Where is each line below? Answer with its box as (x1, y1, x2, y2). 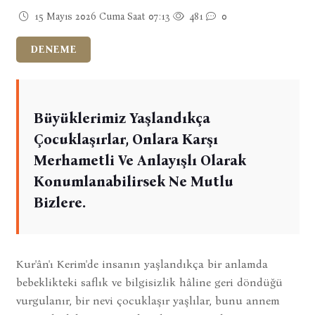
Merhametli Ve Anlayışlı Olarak (33, 151, 246, 169)
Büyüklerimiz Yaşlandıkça (33, 109, 210, 127)
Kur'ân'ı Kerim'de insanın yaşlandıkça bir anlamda (15, 257, 268, 271)
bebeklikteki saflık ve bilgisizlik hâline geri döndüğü (15, 275, 283, 289)
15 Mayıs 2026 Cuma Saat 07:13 (31, 10, 170, 22)
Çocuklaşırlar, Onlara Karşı (33, 130, 218, 148)
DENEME (30, 43, 77, 56)
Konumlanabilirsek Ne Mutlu (33, 172, 233, 190)
